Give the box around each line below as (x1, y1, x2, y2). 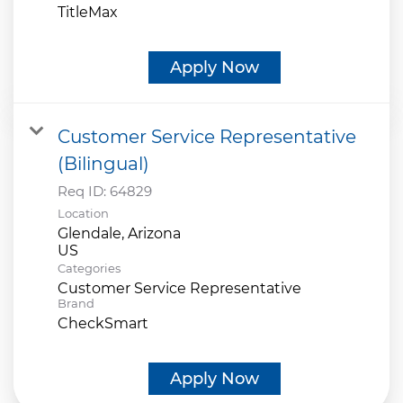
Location (58, 205, 109, 220)
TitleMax (58, 3, 118, 21)
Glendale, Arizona (58, 224, 181, 242)
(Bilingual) (58, 152, 149, 175)
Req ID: (58, 182, 110, 200)
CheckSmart (58, 314, 148, 332)
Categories (58, 260, 121, 275)
